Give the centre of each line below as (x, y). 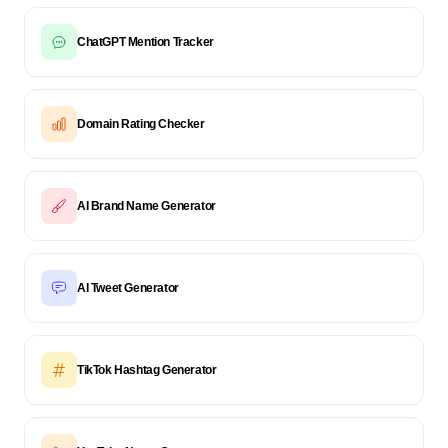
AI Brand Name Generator (146, 206)
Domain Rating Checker (141, 124)
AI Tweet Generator (128, 288)
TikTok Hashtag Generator (147, 370)
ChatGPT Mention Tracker (145, 42)
